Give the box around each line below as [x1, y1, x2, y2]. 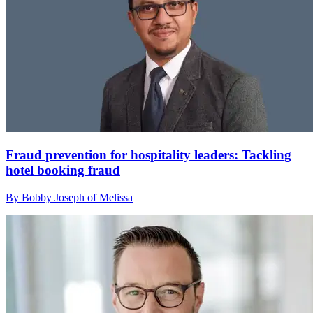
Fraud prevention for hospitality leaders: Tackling [6, 147, 291, 163]
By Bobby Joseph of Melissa [6, 191, 133, 204]
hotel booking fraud [6, 163, 120, 178]
